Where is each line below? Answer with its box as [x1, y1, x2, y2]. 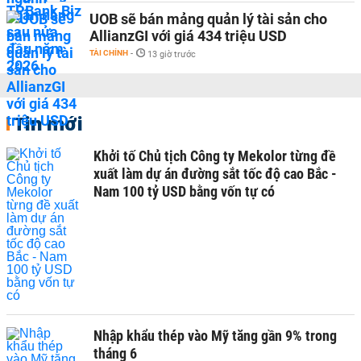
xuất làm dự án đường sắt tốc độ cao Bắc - [93, 165, 337, 182]
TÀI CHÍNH [89, 48, 128, 57]
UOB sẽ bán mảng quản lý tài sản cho [89, 10, 327, 27]
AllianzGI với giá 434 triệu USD [89, 27, 287, 44]
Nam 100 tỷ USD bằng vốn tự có [93, 183, 275, 200]
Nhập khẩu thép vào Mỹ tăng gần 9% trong [93, 327, 337, 344]
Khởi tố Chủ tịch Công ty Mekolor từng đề [93, 147, 336, 164]
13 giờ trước [147, 49, 196, 60]
